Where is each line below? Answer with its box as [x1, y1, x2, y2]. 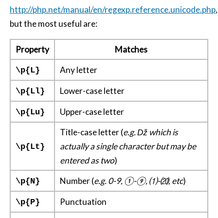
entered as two [60, 155, 114, 165]
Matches [115, 44, 147, 54]
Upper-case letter [60, 107, 124, 117]
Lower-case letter [60, 86, 125, 96]
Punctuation [60, 197, 107, 207]
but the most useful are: [10, 18, 97, 29]
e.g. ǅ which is [123, 127, 178, 137]
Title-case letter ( [60, 127, 123, 137]
